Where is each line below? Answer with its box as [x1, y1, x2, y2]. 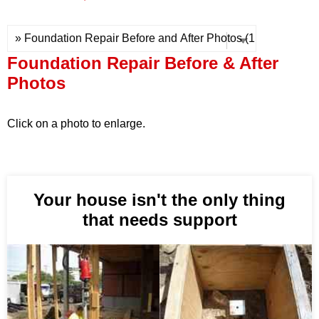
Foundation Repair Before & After [7, 53, 278, 73]
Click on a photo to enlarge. [7, 117, 145, 130]
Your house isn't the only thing [33, 190, 286, 210]
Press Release [38, 7, 120, 25]
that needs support [82, 210, 237, 230]
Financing [38, 37, 94, 55]
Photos [7, 73, 66, 93]
